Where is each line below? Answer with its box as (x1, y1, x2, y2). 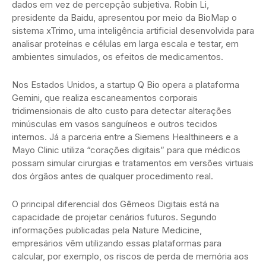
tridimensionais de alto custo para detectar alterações (12, 104, 232, 116)
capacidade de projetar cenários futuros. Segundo (12, 211, 217, 223)
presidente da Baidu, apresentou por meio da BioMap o (12, 11, 237, 23)
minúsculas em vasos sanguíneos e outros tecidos (12, 118, 217, 129)
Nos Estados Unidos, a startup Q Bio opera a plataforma (12, 78, 239, 90)
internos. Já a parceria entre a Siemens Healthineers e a (12, 131, 238, 142)
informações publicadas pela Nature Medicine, (12, 224, 202, 236)
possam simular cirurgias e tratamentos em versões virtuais (12, 157, 254, 169)
